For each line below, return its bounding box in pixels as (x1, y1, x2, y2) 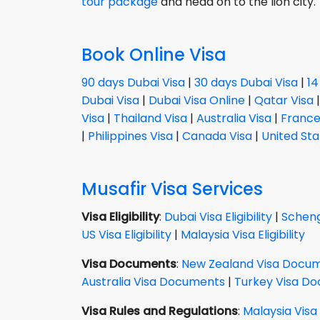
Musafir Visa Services (81, 176, 263, 201)
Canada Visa (182, 127, 252, 144)
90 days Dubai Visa (81, 74, 185, 91)
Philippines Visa (88, 127, 173, 144)
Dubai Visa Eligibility (164, 208, 272, 225)
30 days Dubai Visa (194, 74, 298, 91)
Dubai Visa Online (149, 91, 245, 109)
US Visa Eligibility (81, 226, 171, 243)
